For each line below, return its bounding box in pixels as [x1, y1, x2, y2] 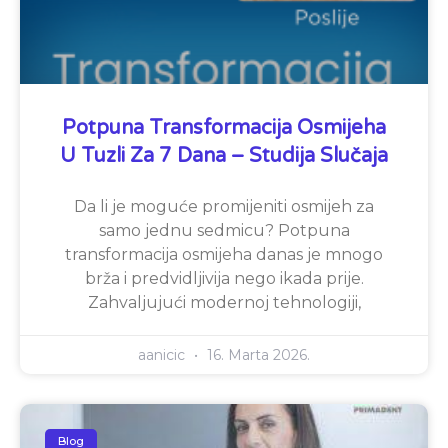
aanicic [138, 346, 189, 365]
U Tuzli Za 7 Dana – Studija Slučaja [60, 144, 388, 169]
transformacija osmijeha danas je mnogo [65, 245, 383, 265]
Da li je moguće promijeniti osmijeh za [74, 197, 374, 217]
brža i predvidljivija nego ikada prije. [84, 269, 364, 289]
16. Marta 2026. [203, 346, 310, 365]
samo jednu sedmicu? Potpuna [98, 221, 350, 241]
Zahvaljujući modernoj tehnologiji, [87, 293, 361, 313]
